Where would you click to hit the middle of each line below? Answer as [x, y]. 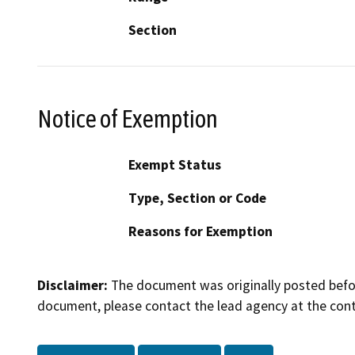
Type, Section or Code [197, 198]
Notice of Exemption [128, 118]
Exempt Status [175, 165]
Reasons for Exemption [200, 232]
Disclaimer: [73, 286]
